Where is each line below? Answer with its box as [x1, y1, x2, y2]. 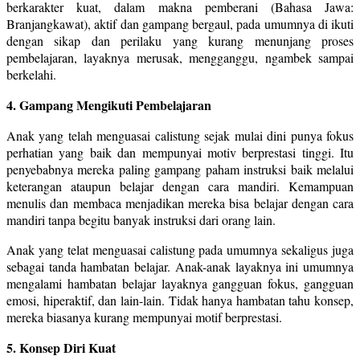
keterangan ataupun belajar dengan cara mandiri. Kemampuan [6, 177, 354, 194]
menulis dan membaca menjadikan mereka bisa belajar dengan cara [6, 194, 354, 211]
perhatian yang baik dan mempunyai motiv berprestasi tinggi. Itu [6, 143, 354, 161]
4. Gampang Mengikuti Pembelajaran [6, 95, 211, 114]
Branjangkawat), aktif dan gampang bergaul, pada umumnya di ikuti [6, 14, 354, 32]
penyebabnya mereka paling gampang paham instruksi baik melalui [6, 160, 354, 178]
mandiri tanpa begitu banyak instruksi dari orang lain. [6, 211, 276, 228]
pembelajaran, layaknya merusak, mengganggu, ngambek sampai [6, 48, 354, 66]
